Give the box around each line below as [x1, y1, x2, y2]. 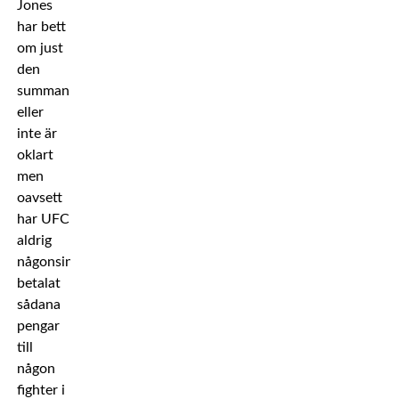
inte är [16, 126, 57, 141]
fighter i [16, 383, 65, 397]
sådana [16, 297, 61, 312]
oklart [16, 148, 53, 162]
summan [16, 84, 69, 98]
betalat [16, 276, 61, 290]
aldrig [16, 233, 52, 248]
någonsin [16, 255, 73, 269]
